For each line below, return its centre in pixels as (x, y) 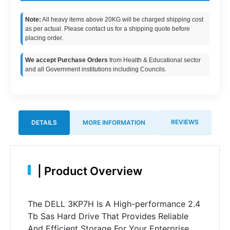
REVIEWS (185, 122)
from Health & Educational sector (154, 60)
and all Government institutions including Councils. (96, 69)
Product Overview (92, 171)
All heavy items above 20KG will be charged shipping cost (122, 20)
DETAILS (44, 122)
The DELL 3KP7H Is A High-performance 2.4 (114, 204)
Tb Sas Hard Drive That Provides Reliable (108, 216)
